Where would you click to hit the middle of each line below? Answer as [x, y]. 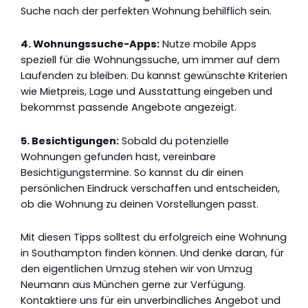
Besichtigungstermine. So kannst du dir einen [132, 172]
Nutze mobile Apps [208, 44]
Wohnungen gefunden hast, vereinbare [118, 156]
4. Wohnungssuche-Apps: [90, 44]
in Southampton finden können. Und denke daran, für [152, 253]
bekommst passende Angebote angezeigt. [129, 108]
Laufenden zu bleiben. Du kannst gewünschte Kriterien [154, 76]
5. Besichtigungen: [70, 141]
